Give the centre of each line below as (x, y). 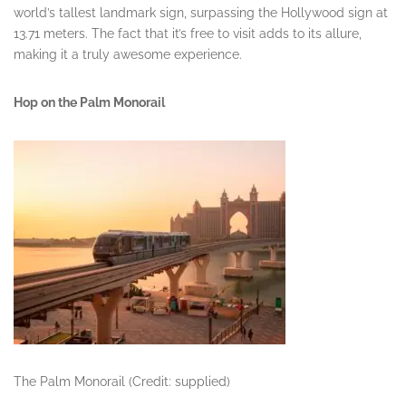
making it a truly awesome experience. (128, 55)
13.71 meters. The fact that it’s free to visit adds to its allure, (188, 34)
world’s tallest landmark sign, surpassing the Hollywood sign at (201, 13)
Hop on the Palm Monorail (89, 103)
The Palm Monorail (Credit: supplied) (122, 382)
